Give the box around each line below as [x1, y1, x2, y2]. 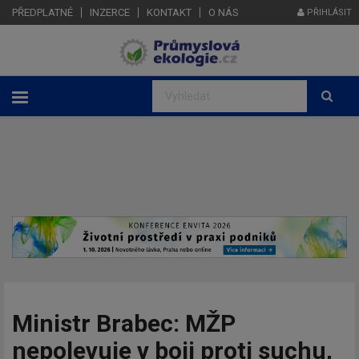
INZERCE [90, 6, 130, 18]
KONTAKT [147, 6, 192, 18]
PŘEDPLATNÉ [12, 6, 73, 18]
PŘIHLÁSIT [305, 7, 352, 18]
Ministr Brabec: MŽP [12, 309, 236, 337]
